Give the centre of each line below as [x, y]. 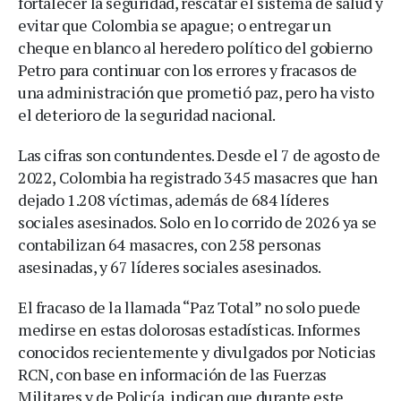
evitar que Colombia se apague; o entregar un [175, 25]
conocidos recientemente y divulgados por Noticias [197, 352]
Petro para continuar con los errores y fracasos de [188, 70]
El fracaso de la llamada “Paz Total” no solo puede [190, 307]
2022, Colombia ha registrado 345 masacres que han [198, 177]
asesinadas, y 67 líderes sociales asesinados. [170, 267]
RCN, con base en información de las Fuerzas [172, 374]
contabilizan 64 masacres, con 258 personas [170, 244]
